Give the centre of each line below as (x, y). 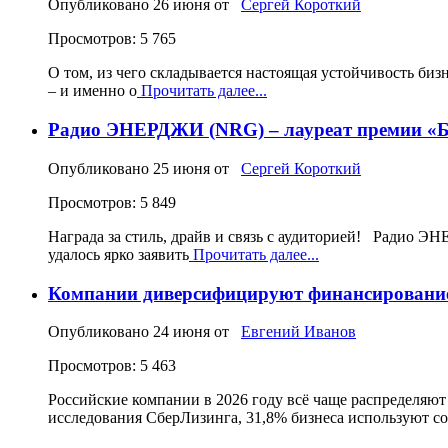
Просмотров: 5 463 (112, 366)
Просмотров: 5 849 (112, 202)
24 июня (181, 332)
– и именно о (92, 91)
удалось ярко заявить (118, 254)
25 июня (181, 168)
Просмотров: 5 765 (112, 39)
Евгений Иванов (298, 332)
